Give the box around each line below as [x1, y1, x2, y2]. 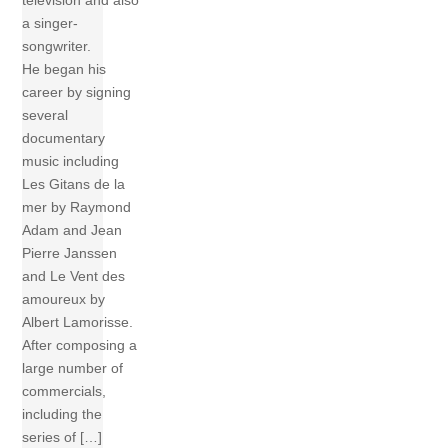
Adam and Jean [22, 221, 123, 238]
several [22, 106, 69, 123]
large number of [22, 359, 124, 376]
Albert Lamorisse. [22, 313, 134, 330]
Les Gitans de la [22, 175, 126, 192]
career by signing [22, 83, 132, 100]
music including [22, 152, 120, 169]
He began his [22, 60, 107, 77]
